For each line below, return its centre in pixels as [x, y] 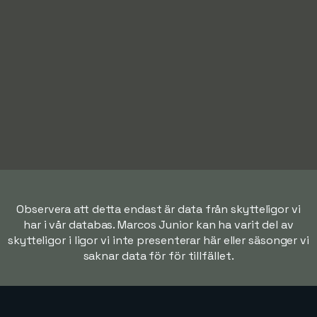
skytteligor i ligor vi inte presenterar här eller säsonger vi [158, 241]
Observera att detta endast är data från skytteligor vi [158, 209]
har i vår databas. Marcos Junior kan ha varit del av [158, 225]
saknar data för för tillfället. [158, 256]
